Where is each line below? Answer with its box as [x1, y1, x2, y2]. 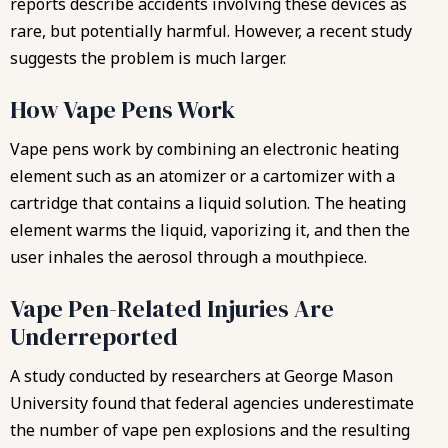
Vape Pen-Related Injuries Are [10, 291, 334, 325]
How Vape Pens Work [10, 92, 235, 126]
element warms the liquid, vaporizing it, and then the [10, 218, 410, 241]
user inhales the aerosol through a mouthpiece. [10, 245, 367, 268]
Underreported [10, 319, 178, 353]
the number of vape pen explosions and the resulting [10, 418, 410, 441]
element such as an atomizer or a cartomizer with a [10, 164, 395, 187]
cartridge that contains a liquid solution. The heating [10, 191, 406, 214]
